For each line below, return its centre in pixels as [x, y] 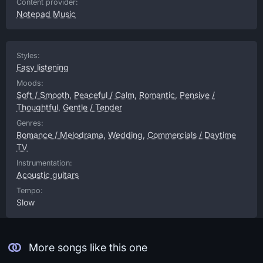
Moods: [30, 83]
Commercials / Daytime [192, 135]
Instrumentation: [44, 163]
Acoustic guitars [48, 175]
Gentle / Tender [92, 107]
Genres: [30, 123]
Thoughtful [37, 107]
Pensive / [197, 95]
